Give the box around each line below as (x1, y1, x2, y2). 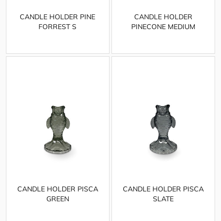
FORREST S (38, 22, 77, 32)
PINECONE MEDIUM (131, 22, 195, 32)
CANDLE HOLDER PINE (20, 12, 96, 22)
